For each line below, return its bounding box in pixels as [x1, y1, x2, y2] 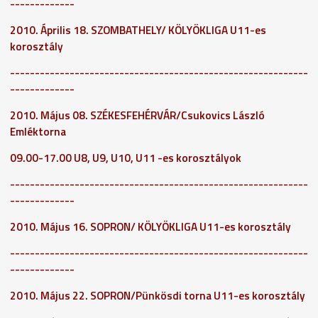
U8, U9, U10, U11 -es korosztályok [74, 149, 241, 166]
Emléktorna [10, 123, 68, 140]
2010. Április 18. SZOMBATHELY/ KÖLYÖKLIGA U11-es [10, 21, 266, 38]
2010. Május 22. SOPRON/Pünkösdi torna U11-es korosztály [10, 287, 305, 304]
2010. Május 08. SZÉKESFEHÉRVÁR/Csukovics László [10, 106, 265, 124]
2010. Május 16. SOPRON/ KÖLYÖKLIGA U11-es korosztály [10, 218, 291, 235]
